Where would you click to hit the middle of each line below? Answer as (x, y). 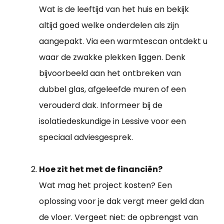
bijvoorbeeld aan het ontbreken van (110, 73)
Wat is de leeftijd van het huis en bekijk (114, 9)
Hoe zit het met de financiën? (101, 169)
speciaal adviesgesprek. (86, 137)
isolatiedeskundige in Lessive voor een (112, 121)
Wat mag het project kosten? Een (105, 185)
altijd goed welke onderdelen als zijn (109, 25)
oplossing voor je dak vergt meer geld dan (121, 201)
